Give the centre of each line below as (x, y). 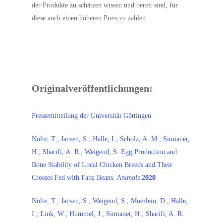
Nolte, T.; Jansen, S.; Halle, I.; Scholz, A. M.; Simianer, (111, 139)
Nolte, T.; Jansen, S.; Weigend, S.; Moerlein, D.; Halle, (110, 201)
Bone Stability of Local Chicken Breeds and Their (102, 165)
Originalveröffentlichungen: (92, 88)
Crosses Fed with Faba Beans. (75, 178)
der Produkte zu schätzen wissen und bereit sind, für (105, 5)
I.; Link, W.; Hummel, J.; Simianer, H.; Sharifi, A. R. (108, 214)
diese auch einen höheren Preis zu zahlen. (90, 18)
